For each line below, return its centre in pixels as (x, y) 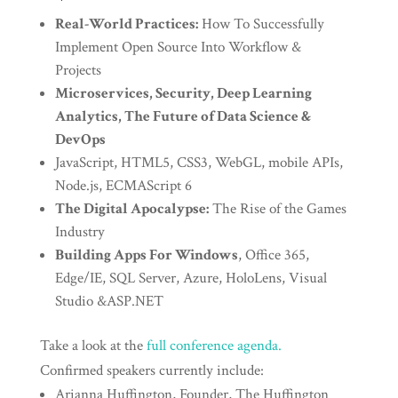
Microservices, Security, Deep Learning (183, 93)
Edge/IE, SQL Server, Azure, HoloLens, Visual (191, 278)
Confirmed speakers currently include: (151, 370)
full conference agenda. (214, 345)
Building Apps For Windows (146, 255)
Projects (78, 70)
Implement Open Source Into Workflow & (178, 47)
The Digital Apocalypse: (131, 208)
